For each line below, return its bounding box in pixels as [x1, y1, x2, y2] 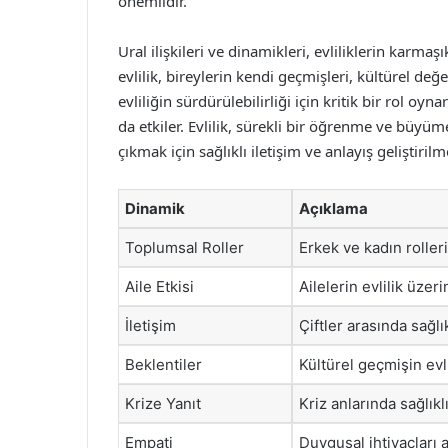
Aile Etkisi [125, 277, 194, 296]
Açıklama [299, 199, 368, 218]
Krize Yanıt [125, 394, 201, 413]
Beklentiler [125, 355, 202, 374]
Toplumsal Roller [125, 238, 244, 257]
